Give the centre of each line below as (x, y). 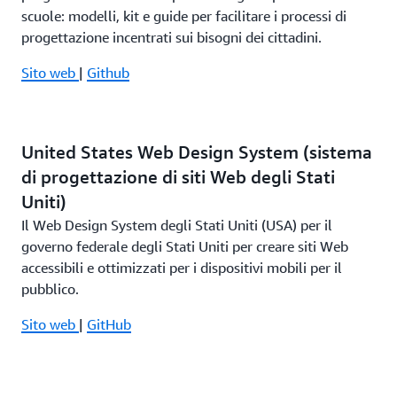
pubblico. (50, 289)
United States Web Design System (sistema (197, 152)
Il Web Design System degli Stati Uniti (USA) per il (177, 225)
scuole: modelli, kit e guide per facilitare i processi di (184, 16)
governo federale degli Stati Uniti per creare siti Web (185, 246)
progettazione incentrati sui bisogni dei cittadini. (171, 37)
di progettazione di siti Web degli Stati (178, 177)
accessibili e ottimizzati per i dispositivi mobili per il (182, 268)
